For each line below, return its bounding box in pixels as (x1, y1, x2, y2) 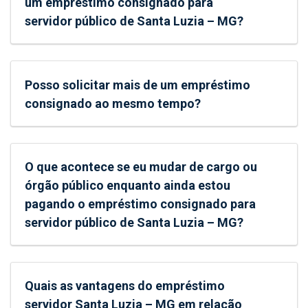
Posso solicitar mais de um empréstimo (25, 77, 251, 92)
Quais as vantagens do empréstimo (25, 278, 225, 294)
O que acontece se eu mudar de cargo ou (25, 159, 258, 174)
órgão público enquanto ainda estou (25, 177, 231, 192)
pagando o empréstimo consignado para (25, 196, 256, 211)
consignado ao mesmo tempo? (25, 96, 201, 111)
